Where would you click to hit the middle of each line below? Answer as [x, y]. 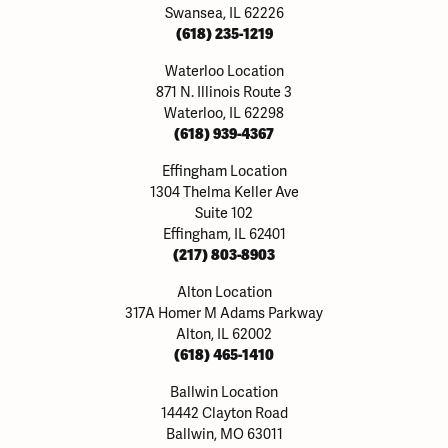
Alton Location [224, 292]
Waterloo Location [224, 71]
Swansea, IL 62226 [224, 13]
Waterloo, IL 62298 [224, 113]
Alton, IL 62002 [224, 334]
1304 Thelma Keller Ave [224, 192]
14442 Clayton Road [224, 413]
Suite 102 [224, 213]
